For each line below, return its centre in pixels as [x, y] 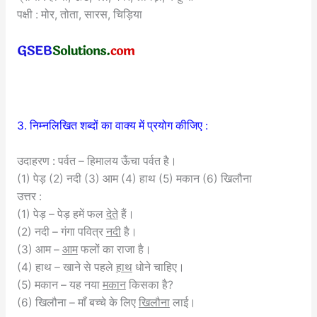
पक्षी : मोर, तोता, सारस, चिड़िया [79, 14]
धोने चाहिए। [158, 267]
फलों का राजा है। [114, 250]
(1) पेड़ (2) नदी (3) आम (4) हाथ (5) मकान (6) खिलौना [134, 179]
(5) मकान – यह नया [59, 285]
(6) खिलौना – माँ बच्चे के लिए [77, 303]
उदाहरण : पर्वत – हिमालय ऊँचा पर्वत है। [97, 161]
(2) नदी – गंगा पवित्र [61, 232]
